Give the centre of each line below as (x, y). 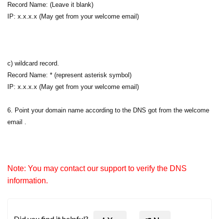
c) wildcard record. (33, 63)
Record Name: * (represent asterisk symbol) (69, 75)
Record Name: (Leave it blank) (50, 5)
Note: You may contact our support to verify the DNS (97, 168)
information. (28, 181)
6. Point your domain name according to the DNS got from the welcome (108, 110)
